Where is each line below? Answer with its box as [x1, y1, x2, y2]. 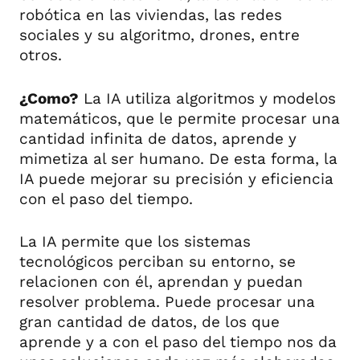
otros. [19, 46, 62, 65]
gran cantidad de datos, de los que [19, 313, 280, 332]
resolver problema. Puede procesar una [19, 292, 315, 312]
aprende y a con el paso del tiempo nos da [19, 333, 337, 352]
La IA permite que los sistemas [19, 232, 251, 252]
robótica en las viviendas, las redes [19, 6, 282, 25]
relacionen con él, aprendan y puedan [19, 272, 303, 292]
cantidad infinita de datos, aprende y [19, 129, 297, 148]
